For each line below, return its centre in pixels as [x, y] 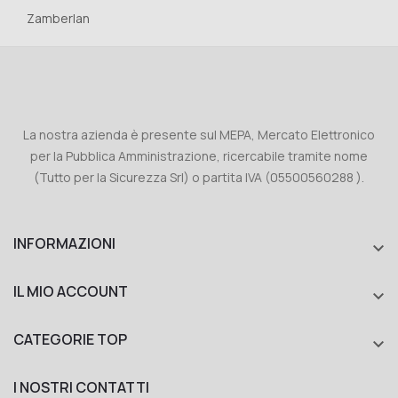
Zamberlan [58, 18]
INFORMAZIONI [64, 243]
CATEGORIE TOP [70, 339]
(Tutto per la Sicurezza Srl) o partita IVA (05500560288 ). [199, 177]
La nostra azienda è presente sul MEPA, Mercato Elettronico [199, 134]
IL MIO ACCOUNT [71, 291]
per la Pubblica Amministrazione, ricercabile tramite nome [199, 155]
